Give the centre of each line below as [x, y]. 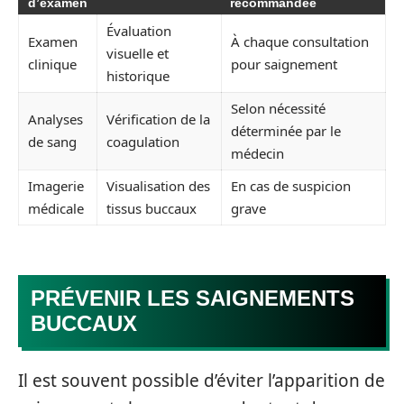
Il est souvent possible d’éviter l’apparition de [202, 381]
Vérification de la [158, 119]
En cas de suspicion [291, 186]
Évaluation [139, 31]
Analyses [55, 119]
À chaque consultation [300, 41]
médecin [257, 153]
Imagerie [56, 186]
